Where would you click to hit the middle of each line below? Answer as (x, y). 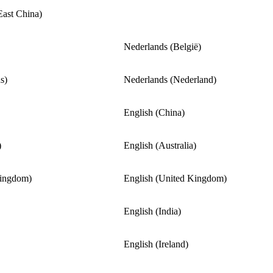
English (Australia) (160, 145)
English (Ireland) (156, 244)
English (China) (154, 112)
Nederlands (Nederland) (170, 79)
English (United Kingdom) (175, 178)
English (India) (152, 211)
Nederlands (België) (162, 46)
